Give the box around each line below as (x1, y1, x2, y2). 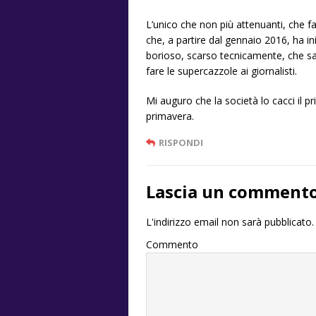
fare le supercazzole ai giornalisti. (146, 63, 297, 78)
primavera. (146, 109, 194, 123)
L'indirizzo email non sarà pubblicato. (146, 214, 314, 229)
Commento (146, 237, 198, 251)
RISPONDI (159, 135, 203, 149)
